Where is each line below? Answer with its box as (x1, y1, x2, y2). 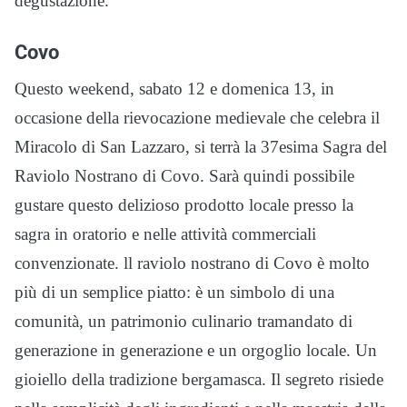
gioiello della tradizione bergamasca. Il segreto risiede (15, 370, 383, 390)
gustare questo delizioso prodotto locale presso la (15, 195, 353, 215)
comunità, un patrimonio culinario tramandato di (15, 312, 352, 332)
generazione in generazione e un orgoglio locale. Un (15, 341, 377, 361)
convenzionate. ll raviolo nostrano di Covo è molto (15, 253, 370, 273)
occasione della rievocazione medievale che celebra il (15, 108, 380, 128)
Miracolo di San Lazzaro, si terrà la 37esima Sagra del (15, 137, 387, 157)
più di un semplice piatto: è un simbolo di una (15, 283, 334, 303)
